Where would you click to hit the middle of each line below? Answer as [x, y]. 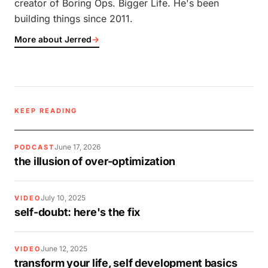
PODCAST [34, 147]
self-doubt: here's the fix [77, 212]
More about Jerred [53, 39]
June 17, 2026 [77, 147]
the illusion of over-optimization [95, 161]
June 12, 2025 [64, 249]
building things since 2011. [74, 19]
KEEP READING [46, 111]
